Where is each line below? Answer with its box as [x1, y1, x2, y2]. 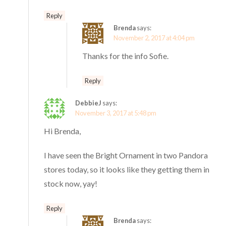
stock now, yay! [44, 179, 98, 189]
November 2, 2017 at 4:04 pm [114, 34, 195, 42]
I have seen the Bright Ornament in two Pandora [44, 150, 208, 160]
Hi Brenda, [44, 126, 81, 136]
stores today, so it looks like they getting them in [44, 164, 210, 175]
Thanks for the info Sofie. [82, 51, 169, 61]
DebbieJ [75, 99, 102, 107]
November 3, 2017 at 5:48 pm [75, 109, 157, 118]
